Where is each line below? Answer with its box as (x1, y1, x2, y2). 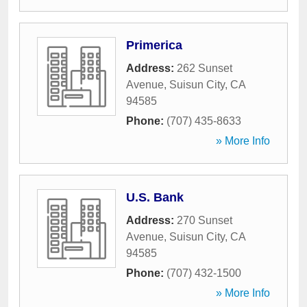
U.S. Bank (126, 191, 184, 204)
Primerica (126, 38, 182, 52)
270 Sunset (177, 214, 232, 226)
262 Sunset (177, 62, 232, 74)
